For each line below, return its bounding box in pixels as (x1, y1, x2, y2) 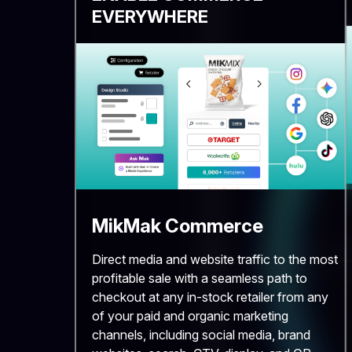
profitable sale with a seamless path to (91, 269, 307, 286)
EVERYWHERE (91, 6, 208, 27)
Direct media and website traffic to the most (91, 251, 338, 267)
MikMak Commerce (91, 214, 263, 237)
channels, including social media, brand (91, 326, 310, 343)
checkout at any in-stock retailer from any (91, 288, 328, 305)
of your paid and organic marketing (91, 307, 288, 324)
